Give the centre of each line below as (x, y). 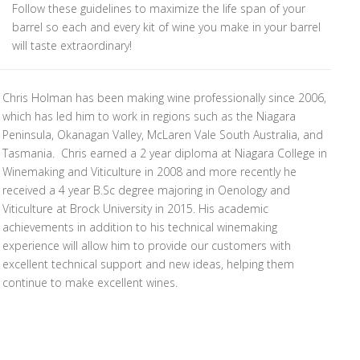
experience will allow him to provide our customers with (147, 246)
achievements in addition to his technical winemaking (140, 227)
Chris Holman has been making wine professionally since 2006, (165, 98)
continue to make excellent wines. (90, 283)
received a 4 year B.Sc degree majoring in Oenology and (147, 190)
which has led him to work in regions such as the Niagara (149, 117)
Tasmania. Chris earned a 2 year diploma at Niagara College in (165, 153)
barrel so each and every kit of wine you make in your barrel (167, 27)
